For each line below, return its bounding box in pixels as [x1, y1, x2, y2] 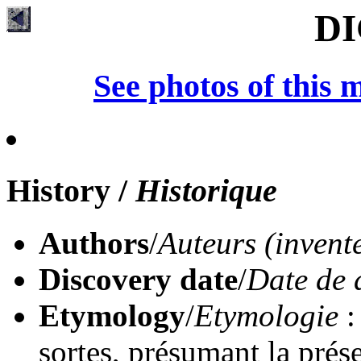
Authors [39, 225, 149, 260]
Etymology [39, 297, 185, 333]
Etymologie [194, 297, 338, 333]
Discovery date [39, 261, 238, 297]
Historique [135, 172, 277, 209]
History [6, 172, 110, 209]
